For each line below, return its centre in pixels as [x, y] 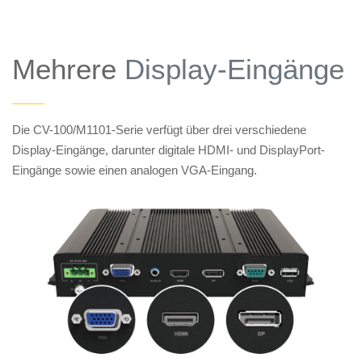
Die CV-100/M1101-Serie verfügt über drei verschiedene [159, 130]
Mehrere [68, 69]
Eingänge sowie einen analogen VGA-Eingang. [135, 170]
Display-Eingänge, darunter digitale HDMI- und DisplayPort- [168, 150]
